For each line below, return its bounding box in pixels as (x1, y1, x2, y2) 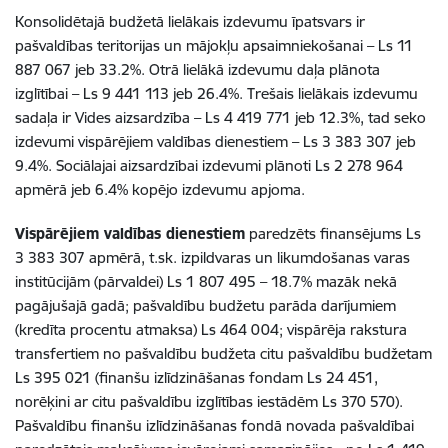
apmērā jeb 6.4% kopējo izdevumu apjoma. (15, 180, 305, 199)
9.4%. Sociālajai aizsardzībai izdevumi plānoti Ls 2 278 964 (15, 156, 403, 175)
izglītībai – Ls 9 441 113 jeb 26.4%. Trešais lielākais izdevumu (15, 84, 418, 103)
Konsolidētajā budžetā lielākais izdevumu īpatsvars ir (15, 12, 365, 31)
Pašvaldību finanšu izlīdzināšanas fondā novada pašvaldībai (15, 416, 414, 435)
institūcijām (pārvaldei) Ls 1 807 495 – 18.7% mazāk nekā (15, 272, 397, 291)
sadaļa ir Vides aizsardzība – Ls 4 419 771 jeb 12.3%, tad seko (15, 108, 426, 127)
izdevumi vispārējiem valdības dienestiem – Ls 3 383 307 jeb (15, 132, 416, 151)
